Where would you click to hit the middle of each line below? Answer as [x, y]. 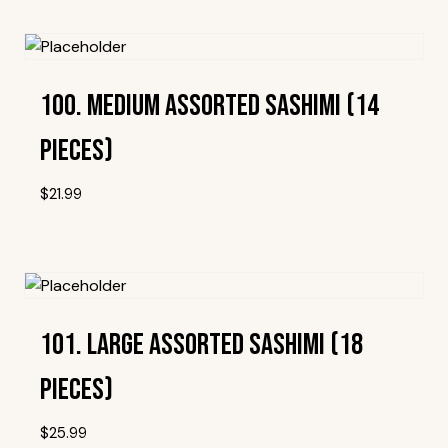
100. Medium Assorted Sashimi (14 [209, 106]
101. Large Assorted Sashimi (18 [201, 344]
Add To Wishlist [241, 251]
